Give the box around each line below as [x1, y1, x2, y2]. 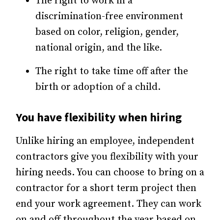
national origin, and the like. [35, 42, 162, 55]
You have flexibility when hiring [16, 109, 182, 125]
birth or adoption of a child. [35, 81, 161, 94]
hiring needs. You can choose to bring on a [16, 166, 204, 179]
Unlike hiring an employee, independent [16, 135, 194, 147]
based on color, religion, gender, [35, 26, 179, 39]
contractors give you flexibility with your [16, 150, 198, 163]
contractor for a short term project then [16, 182, 196, 194]
